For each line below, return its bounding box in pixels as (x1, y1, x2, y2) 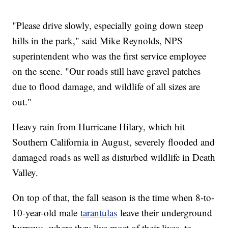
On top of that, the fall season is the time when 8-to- (12, 191, 215, 204)
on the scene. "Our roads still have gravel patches (12, 65, 201, 78)
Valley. (12, 166, 39, 179)
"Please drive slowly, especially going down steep (12, 19, 204, 32)
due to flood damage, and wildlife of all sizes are (12, 80, 201, 93)
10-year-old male (12, 206, 81, 219)
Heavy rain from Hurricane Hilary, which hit (12, 120, 185, 133)
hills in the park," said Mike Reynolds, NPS (12, 34, 183, 47)
